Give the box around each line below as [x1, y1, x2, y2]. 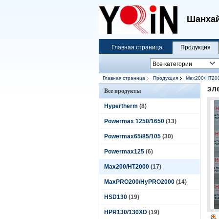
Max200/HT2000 [104, 163, 149, 170]
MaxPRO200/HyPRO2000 [104, 178, 175, 185]
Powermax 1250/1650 [104, 118, 164, 125]
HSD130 [104, 194, 127, 200]
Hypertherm [104, 103, 138, 109]
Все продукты [104, 88, 141, 94]
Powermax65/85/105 [104, 133, 161, 140]
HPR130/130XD [104, 209, 147, 216]
